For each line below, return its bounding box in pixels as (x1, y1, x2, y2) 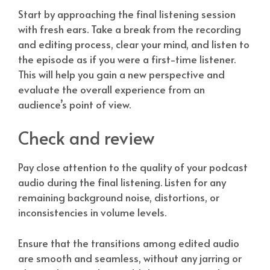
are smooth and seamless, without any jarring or (18, 250, 242, 265)
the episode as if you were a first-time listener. (18, 51, 236, 66)
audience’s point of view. (18, 96, 131, 111)
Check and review (18, 125, 154, 150)
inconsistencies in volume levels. (18, 205, 166, 220)
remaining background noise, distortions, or (18, 190, 219, 205)
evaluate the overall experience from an (18, 81, 205, 96)
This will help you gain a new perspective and (18, 66, 225, 81)
